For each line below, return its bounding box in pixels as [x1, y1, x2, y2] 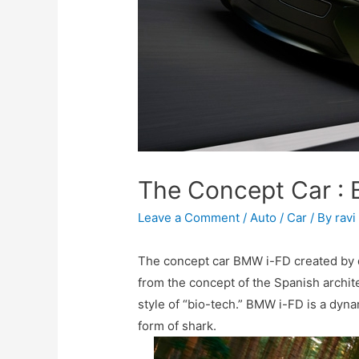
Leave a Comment [138, 210, 240, 226]
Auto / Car [250, 210, 308, 226]
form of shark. [138, 318, 217, 334]
